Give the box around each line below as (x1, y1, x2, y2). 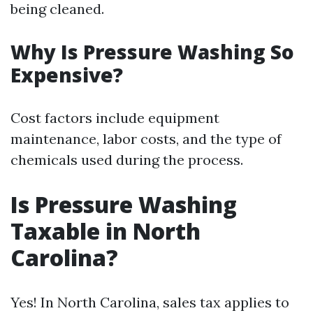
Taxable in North (10, 216, 201, 246)
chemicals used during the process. (10, 151, 243, 168)
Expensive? (10, 61, 123, 88)
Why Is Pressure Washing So (10, 38, 294, 65)
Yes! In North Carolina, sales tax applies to (10, 293, 289, 311)
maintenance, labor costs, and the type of (10, 130, 282, 147)
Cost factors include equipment (10, 109, 219, 126)
